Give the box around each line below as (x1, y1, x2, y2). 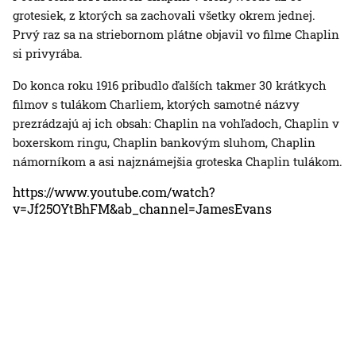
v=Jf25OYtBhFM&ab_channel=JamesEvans (13, 200, 272, 218)
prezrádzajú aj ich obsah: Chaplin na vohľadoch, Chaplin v (13, 115, 339, 132)
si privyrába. (13, 45, 83, 62)
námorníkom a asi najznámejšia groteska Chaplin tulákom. (13, 153, 342, 170)
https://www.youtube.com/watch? (13, 184, 215, 201)
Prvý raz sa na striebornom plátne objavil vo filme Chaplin (13, 26, 339, 43)
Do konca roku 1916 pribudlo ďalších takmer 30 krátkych (13, 77, 327, 94)
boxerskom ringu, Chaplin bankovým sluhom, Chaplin (13, 134, 315, 151)
